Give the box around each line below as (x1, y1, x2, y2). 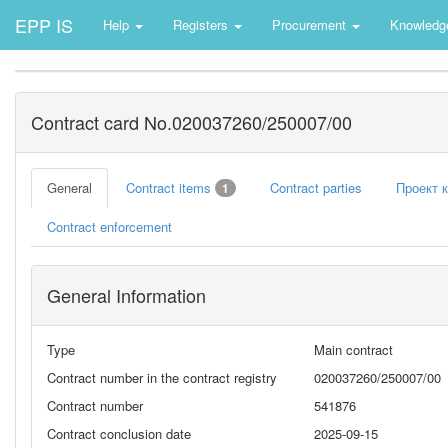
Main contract (313, 340, 393, 359)
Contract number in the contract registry (47, 368, 277, 387)
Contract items (126, 178, 215, 197)
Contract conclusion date (47, 424, 191, 443)
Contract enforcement (47, 217, 172, 236)
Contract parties (270, 178, 362, 197)
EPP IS (15, 12, 73, 38)
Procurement (272, 15, 350, 34)
